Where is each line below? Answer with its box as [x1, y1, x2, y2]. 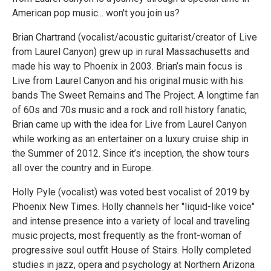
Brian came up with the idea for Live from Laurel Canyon [12, 119, 247, 130]
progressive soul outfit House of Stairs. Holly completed [12, 244, 251, 256]
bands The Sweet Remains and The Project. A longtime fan [12, 90, 259, 101]
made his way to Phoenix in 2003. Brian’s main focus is [12, 60, 243, 72]
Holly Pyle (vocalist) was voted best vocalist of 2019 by [12, 186, 250, 198]
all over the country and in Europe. [12, 162, 153, 174]
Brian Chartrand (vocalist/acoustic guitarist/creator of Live [12, 31, 257, 43]
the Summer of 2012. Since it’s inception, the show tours [12, 148, 249, 159]
